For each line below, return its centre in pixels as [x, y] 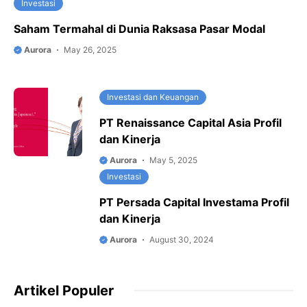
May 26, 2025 [90, 50]
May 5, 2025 [173, 160]
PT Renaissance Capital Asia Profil [191, 123]
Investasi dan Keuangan [153, 97]
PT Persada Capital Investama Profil [194, 202]
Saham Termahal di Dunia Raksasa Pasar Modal [139, 29]
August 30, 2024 [182, 240]
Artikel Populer [64, 291]
